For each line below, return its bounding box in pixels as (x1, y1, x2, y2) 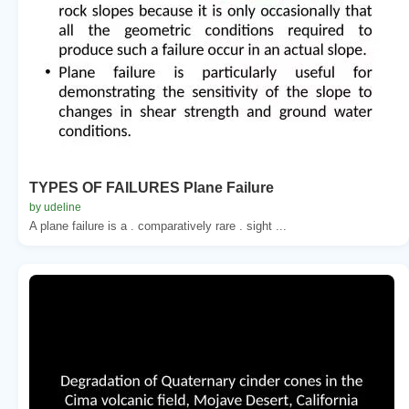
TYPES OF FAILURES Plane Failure (29, 179, 274, 195)
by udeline (29, 200, 81, 214)
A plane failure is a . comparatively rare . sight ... (29, 218, 287, 233)
